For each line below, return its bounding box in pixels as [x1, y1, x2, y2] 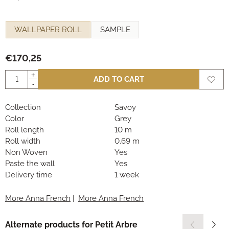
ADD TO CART [93, 75, 144, 84]
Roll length [5, 125, 44, 135]
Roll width [5, 136, 40, 146]
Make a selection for [5, 13, 72, 22]
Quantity [5, 70, 34, 80]
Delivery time [5, 170, 52, 180]
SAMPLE [100, 25, 130, 34]
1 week [114, 170, 139, 180]
